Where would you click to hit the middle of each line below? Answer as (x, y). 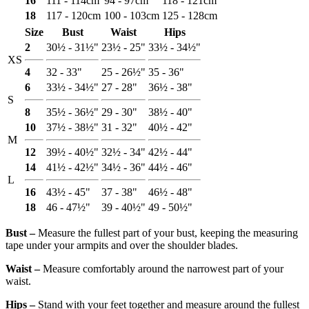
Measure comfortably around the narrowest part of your (162, 269)
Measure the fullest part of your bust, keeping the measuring (167, 233)
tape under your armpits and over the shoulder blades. (122, 246)
